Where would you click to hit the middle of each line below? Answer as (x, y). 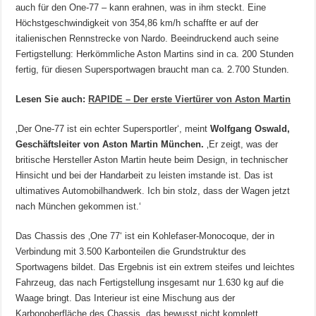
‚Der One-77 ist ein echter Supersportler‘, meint (113, 129)
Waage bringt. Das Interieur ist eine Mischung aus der (126, 298)
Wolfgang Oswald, (250, 129)
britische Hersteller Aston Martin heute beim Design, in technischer (152, 160)
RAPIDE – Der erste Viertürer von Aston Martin (190, 99)
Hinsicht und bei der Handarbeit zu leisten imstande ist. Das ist (145, 176)
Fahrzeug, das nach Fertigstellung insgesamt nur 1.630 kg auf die (150, 283)
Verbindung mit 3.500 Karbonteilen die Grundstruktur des (131, 252)
